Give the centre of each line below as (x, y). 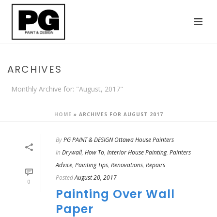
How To (94, 152)
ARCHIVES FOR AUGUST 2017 (121, 114)
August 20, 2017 (96, 178)
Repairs (155, 165)
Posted (64, 178)
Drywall (72, 152)
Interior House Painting (137, 152)
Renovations (127, 165)
